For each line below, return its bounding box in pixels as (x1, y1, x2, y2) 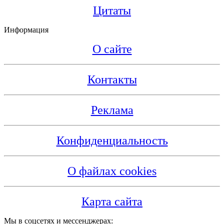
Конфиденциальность (56, 133, 168, 147)
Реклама (90, 103, 133, 116)
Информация (4, 25, 48, 34)
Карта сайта (81, 194, 142, 208)
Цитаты (93, 3, 131, 17)
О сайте (92, 42, 132, 55)
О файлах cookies (67, 164, 156, 177)
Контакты (87, 72, 137, 86)
